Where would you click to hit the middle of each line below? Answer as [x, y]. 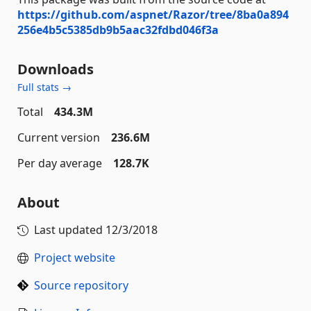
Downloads [56, 69]
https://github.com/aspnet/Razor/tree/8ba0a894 [153, 14]
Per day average [60, 163]
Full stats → [44, 87]
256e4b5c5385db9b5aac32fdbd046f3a [118, 30]
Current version [59, 137]
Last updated [70, 229]
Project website [75, 257]
